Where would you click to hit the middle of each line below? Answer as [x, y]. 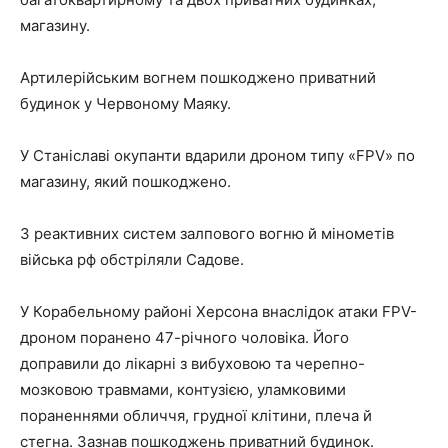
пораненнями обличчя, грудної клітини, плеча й [196, 416]
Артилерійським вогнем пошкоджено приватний [198, 78]
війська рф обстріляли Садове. [132, 260]
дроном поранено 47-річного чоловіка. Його [184, 338]
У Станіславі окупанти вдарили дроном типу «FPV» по [217, 156]
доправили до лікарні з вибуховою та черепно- [192, 364]
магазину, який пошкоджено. [125, 182]
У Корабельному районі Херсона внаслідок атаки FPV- [218, 312]
